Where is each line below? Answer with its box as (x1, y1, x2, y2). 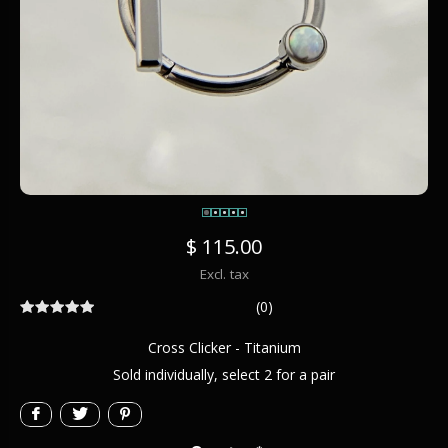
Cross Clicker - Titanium (147, 338, 301, 357)
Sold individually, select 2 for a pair (113, 365, 335, 384)
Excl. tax (199, 265, 249, 283)
